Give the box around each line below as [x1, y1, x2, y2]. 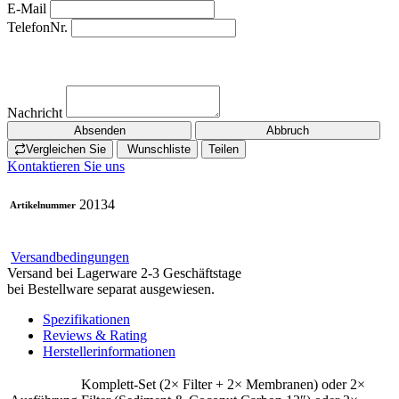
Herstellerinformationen [43, 343, 175, 359]
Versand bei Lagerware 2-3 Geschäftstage [7, 265, 241, 281]
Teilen [208, 142, 239, 156]
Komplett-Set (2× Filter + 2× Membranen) [81, 376, 318, 392]
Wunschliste [124, 142, 191, 156]
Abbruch [266, 123, 310, 137]
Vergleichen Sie [26, 142, 106, 156]
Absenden [73, 123, 126, 137]
